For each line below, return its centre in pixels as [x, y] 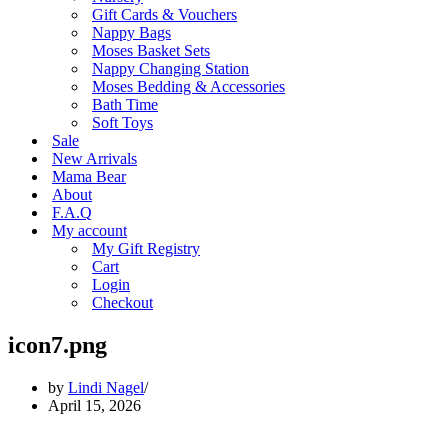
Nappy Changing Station [170, 68]
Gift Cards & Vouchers [164, 14]
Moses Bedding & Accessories [188, 86]
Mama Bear [89, 176]
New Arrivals [94, 158]
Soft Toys [122, 122]
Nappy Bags [131, 32]
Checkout [122, 302]
